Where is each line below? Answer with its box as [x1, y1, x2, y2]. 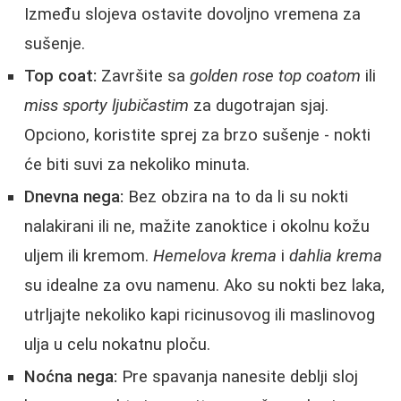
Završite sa [97, 65, 190, 86]
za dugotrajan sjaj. [189, 95, 328, 115]
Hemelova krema [153, 245, 277, 266]
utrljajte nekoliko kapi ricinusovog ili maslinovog [24, 304, 375, 325]
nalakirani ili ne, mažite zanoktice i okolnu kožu [24, 216, 370, 236]
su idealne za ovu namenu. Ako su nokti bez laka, [24, 275, 385, 295]
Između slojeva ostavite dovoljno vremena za [24, 4, 361, 24]
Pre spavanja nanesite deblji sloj [117, 366, 358, 387]
